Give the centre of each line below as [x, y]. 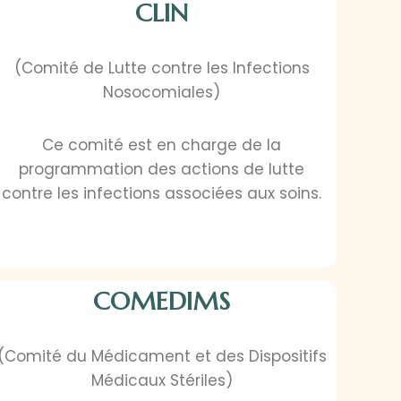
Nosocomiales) [162, 93]
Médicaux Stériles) [162, 381]
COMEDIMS [162, 302]
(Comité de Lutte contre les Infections [162, 68]
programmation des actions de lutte [162, 170]
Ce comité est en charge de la [162, 145]
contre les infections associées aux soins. [162, 194]
